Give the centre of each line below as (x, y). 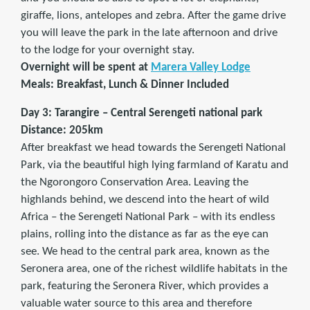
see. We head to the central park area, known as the (145, 252)
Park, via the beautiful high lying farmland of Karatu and (155, 165)
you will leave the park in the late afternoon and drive (149, 33)
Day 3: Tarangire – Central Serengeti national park (142, 113)
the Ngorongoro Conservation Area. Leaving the (135, 183)
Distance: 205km (62, 131)
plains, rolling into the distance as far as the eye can (145, 235)
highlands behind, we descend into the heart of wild (145, 200)
